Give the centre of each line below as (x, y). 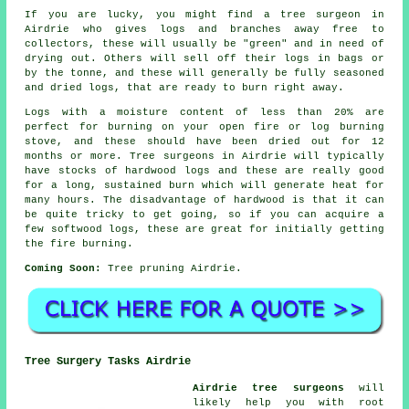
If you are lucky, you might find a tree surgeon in (204, 15)
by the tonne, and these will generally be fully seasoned (204, 73)
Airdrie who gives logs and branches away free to (204, 30)
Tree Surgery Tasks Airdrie (108, 361)
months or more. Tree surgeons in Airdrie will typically (204, 157)
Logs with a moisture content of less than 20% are (204, 113)
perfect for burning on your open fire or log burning (204, 127)
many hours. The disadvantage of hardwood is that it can (204, 200)
